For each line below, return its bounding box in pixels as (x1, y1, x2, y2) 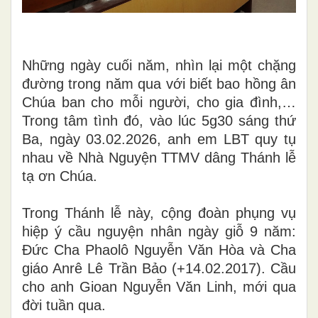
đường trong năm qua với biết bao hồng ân (22, 75, 296, 92)
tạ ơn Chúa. (22, 168, 97, 184)
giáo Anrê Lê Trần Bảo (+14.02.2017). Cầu (22, 260, 296, 276)
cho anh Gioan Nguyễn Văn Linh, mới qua (22, 278, 296, 295)
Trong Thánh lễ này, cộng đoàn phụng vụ (22, 204, 296, 221)
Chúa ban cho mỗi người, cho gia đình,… (22, 94, 296, 110)
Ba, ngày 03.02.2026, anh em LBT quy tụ (22, 131, 296, 147)
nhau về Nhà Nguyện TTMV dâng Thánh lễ (22, 149, 296, 165)
